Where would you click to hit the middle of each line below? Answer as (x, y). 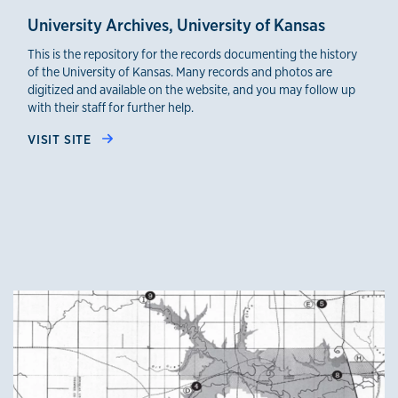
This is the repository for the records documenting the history (192, 53)
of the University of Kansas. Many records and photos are (180, 71)
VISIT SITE (61, 139)
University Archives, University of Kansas (176, 24)
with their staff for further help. (111, 107)
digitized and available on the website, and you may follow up (191, 89)
